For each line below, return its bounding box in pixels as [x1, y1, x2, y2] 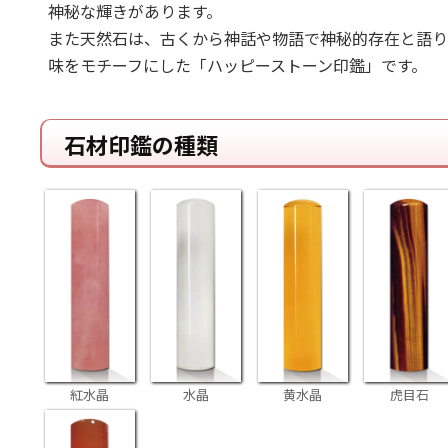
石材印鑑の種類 [63, 132, 218, 160]
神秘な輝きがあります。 [47, 2, 222, 22]
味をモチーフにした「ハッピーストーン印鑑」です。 [47, 56, 427, 76]
